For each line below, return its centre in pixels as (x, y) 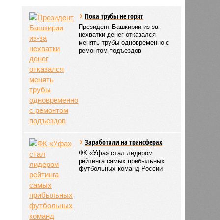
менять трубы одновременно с (124, 42)
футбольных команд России (121, 168)
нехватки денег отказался (117, 34)
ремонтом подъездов (110, 50)
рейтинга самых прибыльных (122, 161)
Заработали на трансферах (124, 142)
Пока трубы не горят (114, 16)
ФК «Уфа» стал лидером (116, 153)
